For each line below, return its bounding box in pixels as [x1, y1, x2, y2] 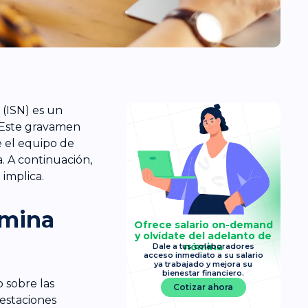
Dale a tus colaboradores [152, 241, 254, 251]
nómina [184, 240, 223, 253]
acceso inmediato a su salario [143, 250, 263, 260]
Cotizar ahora [173, 281, 234, 292]
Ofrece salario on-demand [133, 218, 273, 231]
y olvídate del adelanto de [135, 229, 272, 242]
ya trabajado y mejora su [154, 258, 253, 269]
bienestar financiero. [162, 267, 245, 278]
